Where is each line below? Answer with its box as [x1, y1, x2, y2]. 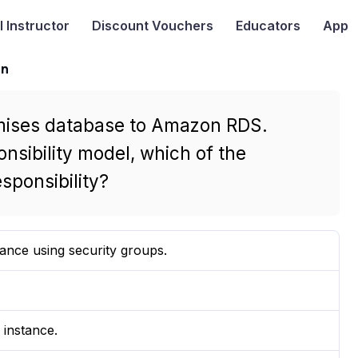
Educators [235, 18, 300, 34]
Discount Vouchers [91, 18, 213, 34]
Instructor [2, 18, 70, 34]
